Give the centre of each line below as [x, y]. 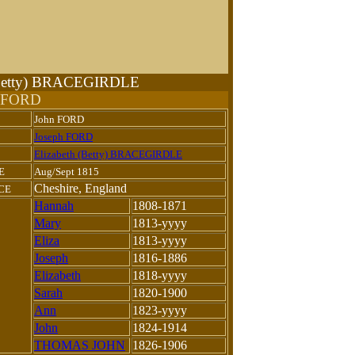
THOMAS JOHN [80, 345]
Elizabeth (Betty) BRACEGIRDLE [108, 154]
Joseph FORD [63, 136]
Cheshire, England [80, 188]
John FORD [59, 119]
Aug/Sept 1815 [67, 171]
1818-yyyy [161, 275]
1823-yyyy [160, 310]
